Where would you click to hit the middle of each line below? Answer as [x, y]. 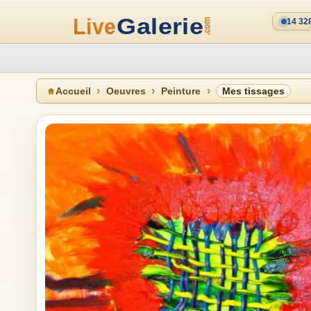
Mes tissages [253, 91]
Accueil [73, 91]
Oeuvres [126, 91]
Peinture [181, 91]
